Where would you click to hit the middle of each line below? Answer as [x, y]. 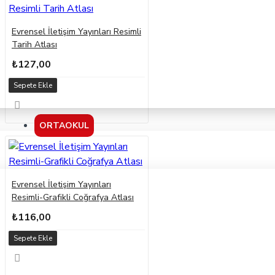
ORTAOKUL [64, 126]
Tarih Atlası [34, 45]
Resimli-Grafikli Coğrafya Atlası [73, 198]
